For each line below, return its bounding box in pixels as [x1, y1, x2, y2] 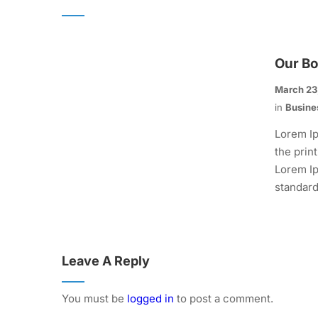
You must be [62, 292, 127, 305]
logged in [127, 292, 174, 305]
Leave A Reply [62, 253, 150, 268]
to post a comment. [174, 292, 273, 305]
